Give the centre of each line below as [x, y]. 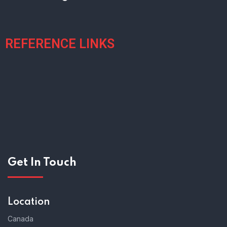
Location [29, 202]
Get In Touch [42, 163]
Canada [21, 219]
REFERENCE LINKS [60, 44]
